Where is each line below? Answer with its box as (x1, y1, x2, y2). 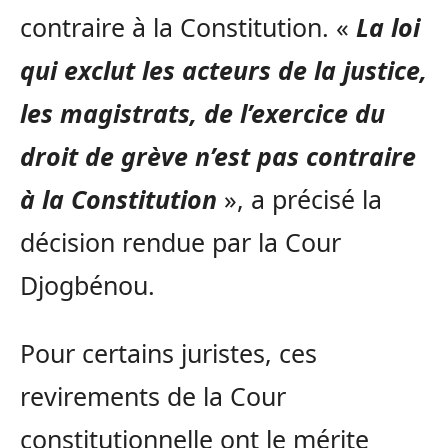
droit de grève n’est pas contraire (20, 139, 416, 173)
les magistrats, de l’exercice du (20, 96, 385, 130)
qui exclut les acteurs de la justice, (20, 53, 427, 87)
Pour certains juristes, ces (20, 336, 317, 370)
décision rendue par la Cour (20, 225, 341, 259)
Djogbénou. (20, 268, 155, 302)
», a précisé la (217, 182, 382, 216)
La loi (356, 10, 420, 44)
